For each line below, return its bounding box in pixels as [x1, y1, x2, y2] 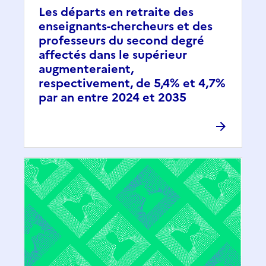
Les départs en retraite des [39, 2, 194, 21]
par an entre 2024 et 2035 [39, 88, 186, 106]
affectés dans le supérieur [39, 45, 187, 64]
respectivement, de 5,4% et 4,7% [39, 74, 226, 92]
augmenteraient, [39, 59, 134, 78]
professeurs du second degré [39, 31, 204, 49]
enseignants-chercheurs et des [39, 17, 213, 35]
